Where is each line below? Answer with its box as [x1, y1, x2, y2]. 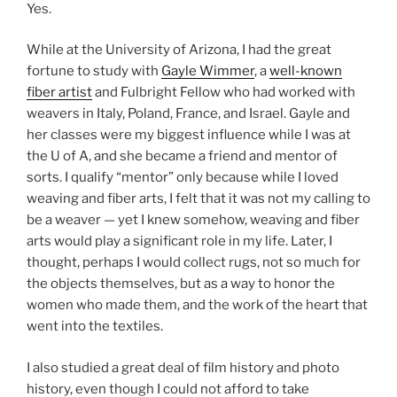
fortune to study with [27, 63, 161, 80]
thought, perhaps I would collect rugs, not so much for [27, 254, 361, 271]
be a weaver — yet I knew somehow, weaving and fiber [27, 212, 360, 229]
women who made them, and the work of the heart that [27, 297, 368, 314]
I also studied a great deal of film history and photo [27, 359, 339, 376]
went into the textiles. [27, 318, 163, 335]
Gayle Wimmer [161, 63, 254, 80]
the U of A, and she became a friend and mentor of [27, 148, 338, 165]
